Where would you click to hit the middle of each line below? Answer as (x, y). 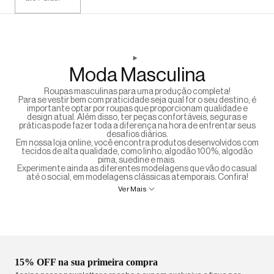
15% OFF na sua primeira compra (86, 262)
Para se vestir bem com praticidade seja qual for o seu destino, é (137, 100)
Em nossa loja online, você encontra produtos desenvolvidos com (137, 143)
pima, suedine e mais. (137, 160)
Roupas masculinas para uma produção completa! (137, 92)
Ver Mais (132, 189)
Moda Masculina (137, 75)
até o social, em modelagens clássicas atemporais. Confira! (137, 177)
